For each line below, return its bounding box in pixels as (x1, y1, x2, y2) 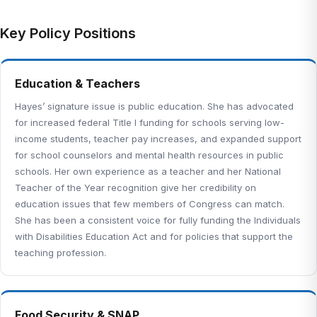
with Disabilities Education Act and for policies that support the (15, 231, 293, 242)
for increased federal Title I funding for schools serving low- (15, 117, 284, 128)
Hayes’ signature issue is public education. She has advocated (15, 100, 294, 112)
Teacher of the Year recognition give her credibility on (15, 182, 256, 193)
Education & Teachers (15, 76, 140, 91)
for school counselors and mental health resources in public (15, 149, 284, 161)
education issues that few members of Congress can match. (15, 198, 284, 209)
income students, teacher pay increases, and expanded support (15, 133, 301, 144)
